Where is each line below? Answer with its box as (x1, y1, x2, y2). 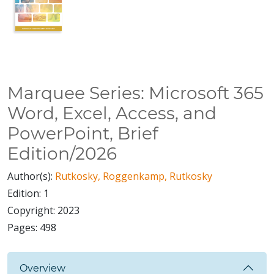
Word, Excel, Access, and (7, 103, 217, 124)
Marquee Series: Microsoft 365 (7, 83, 264, 104)
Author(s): (7, 169, 55, 183)
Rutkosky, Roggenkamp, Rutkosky (55, 169, 212, 183)
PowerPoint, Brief (7, 123, 158, 144)
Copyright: (7, 204, 57, 218)
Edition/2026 (7, 143, 117, 165)
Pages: (7, 221, 40, 235)
